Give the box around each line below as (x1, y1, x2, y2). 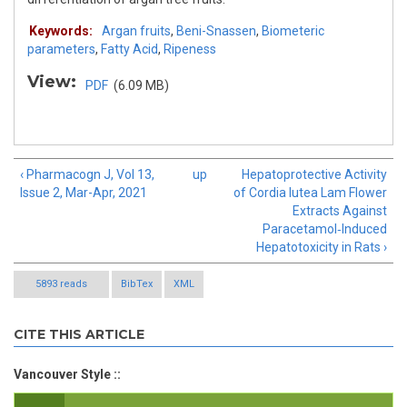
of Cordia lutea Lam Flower (233, 185, 387, 201)
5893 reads (35, 278, 87, 291)
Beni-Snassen (176, 24, 256, 39)
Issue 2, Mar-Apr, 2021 (20, 185, 147, 201)
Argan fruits (102, 24, 171, 39)
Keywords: (29, 24, 93, 39)
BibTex (121, 278, 153, 291)
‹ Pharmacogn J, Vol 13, (20, 167, 154, 183)
